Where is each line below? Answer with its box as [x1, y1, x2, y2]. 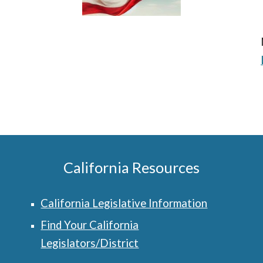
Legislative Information [92, 197, 208, 210]
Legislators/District [41, 237, 139, 249]
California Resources [63, 159, 200, 176]
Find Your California [41, 218, 139, 231]
